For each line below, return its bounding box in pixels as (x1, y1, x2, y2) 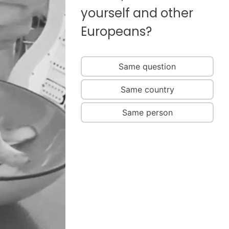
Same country (120, 84, 174, 95)
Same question (119, 61, 176, 72)
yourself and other (81, 5, 193, 21)
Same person (122, 107, 173, 118)
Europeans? (81, 23, 152, 40)
